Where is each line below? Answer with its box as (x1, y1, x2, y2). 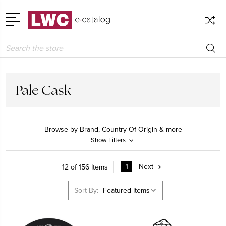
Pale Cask (16, 82, 71, 99)
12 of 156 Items (62, 162, 108, 172)
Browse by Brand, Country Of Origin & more (44, 125, 182, 134)
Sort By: (74, 186, 98, 195)
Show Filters (91, 136, 127, 145)
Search (6, 41, 27, 50)
